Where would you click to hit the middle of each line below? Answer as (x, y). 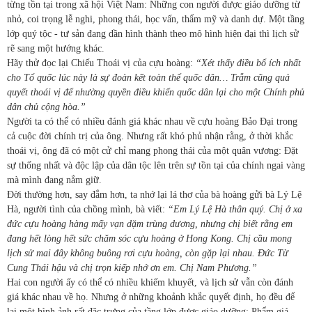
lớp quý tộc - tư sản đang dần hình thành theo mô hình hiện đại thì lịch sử (153, 33)
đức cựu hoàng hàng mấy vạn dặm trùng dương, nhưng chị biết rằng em (150, 224)
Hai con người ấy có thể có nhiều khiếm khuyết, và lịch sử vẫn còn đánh (150, 282)
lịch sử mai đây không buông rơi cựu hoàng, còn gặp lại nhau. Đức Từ (148, 253)
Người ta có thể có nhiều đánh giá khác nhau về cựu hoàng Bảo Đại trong (152, 121)
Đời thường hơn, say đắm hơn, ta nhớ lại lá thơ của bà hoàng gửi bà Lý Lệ (154, 194)
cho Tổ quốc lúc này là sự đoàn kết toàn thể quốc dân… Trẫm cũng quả (148, 77)
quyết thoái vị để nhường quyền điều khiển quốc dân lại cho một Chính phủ (156, 92)
